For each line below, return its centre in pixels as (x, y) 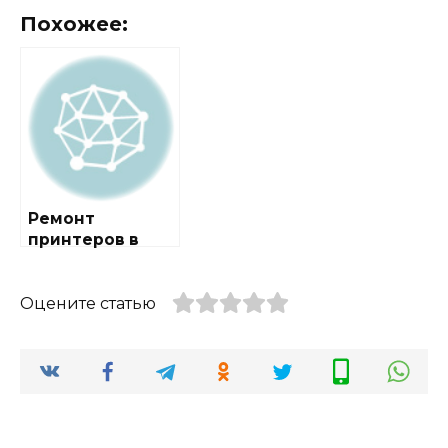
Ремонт (61, 218)
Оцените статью (88, 303)
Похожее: (74, 23)
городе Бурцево (99, 260)
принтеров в (83, 239)
